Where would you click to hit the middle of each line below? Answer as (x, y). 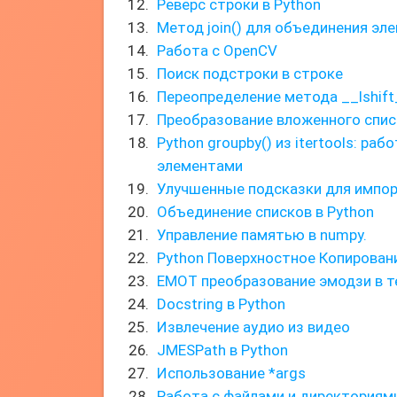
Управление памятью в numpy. (262, 235)
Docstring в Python (221, 304)
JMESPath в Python (222, 350)
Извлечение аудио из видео (253, 327)
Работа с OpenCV (217, 51)
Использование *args (231, 373)
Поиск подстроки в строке (250, 74)
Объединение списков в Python (265, 212)
